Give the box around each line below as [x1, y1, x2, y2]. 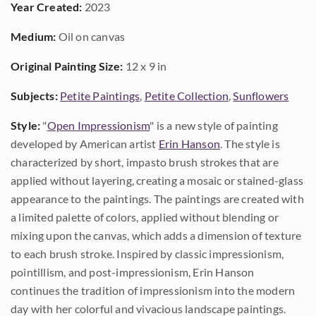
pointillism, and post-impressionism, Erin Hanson [11, 265, 255, 279]
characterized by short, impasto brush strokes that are [11, 155, 279, 169]
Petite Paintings [60, 89, 140, 102]
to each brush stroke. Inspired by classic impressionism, [11, 247, 284, 260]
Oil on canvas [56, 30, 126, 43]
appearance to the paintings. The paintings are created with [11, 192, 304, 205]
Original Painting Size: [11, 59, 123, 73]
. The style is [220, 137, 280, 150]
